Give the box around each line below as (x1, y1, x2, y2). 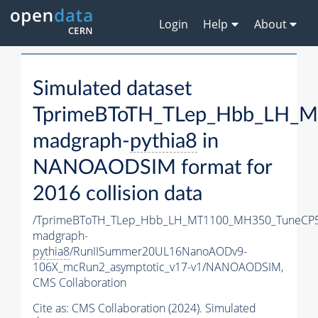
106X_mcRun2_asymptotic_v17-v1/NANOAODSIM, (33, 259, 283, 275)
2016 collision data (33, 184, 202, 205)
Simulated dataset (33, 79, 192, 100)
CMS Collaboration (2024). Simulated (72, 300, 256, 317)
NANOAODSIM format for (33, 158, 272, 179)
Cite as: (33, 300, 72, 317)
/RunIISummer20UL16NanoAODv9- (70, 243, 247, 260)
